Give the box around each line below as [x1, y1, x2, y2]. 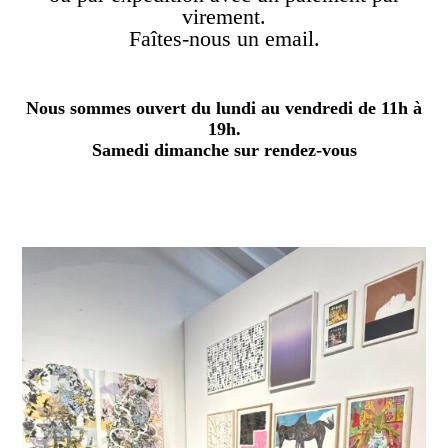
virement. [182, 3, 266, 29]
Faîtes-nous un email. [128, 25, 320, 51]
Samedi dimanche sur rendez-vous [91, 139, 357, 160]
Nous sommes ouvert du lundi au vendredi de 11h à [26, 97, 422, 118]
